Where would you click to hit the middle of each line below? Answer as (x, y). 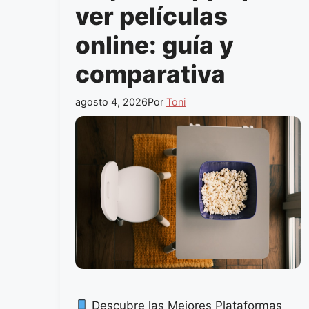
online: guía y (154, 44)
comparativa (150, 73)
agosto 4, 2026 (111, 102)
